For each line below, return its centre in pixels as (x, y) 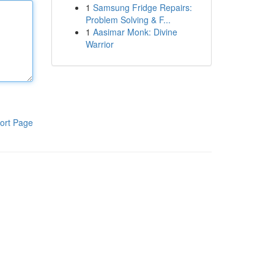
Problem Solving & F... (128, 20)
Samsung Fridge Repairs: (142, 7)
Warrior (99, 44)
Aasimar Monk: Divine (135, 32)
